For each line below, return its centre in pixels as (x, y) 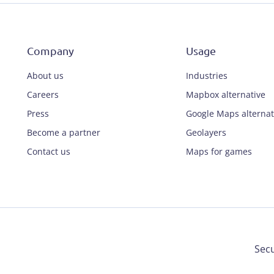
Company (50, 51)
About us (45, 76)
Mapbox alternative (226, 95)
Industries (207, 76)
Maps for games (219, 152)
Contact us (49, 152)
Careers (43, 95)
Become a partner (64, 133)
